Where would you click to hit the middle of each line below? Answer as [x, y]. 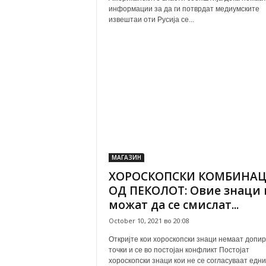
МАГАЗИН [126, 157]
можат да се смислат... [173, 205]
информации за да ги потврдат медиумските [184, 9]
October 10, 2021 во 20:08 [149, 221]
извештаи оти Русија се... [151, 20]
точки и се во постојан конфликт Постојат [179, 250]
